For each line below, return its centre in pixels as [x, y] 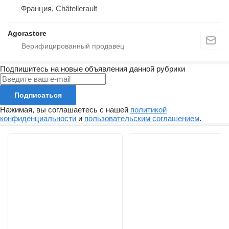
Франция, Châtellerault [59, 8]
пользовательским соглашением [142, 118]
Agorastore [27, 33]
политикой [148, 109]
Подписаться [38, 95]
